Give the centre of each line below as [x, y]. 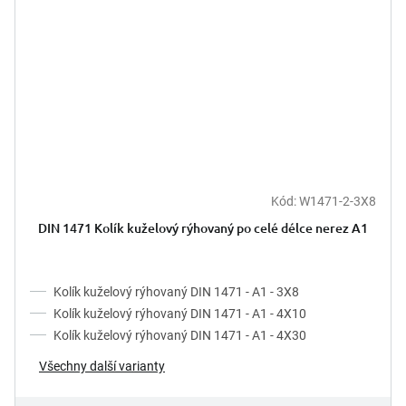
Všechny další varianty [102, 367]
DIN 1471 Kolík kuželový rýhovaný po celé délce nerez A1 [203, 228]
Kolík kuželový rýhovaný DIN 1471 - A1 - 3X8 [176, 292]
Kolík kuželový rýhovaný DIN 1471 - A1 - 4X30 [180, 336]
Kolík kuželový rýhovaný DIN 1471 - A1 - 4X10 [180, 314]
